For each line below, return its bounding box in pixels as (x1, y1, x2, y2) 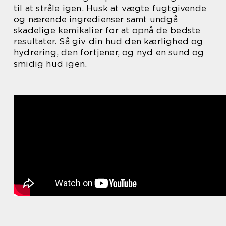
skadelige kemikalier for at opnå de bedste (14, 25, 201, 35)
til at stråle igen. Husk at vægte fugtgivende (14, 3, 207, 13)
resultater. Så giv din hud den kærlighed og (14, 36, 203, 46)
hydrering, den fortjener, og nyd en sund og (14, 47, 204, 58)
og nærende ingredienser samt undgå (14, 14, 178, 24)
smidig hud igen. (14, 58, 87, 69)
